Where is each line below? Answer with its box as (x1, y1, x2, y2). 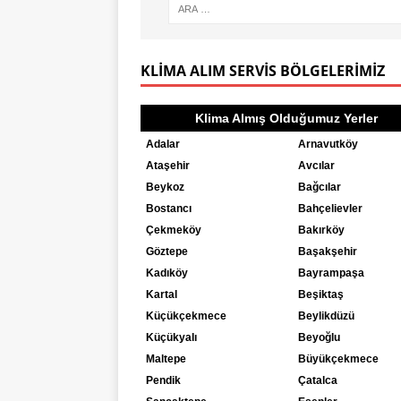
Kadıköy (146, 266, 188, 279)
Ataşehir (146, 158, 190, 172)
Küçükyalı (146, 330, 197, 344)
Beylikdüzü (297, 309, 354, 322)
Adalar (146, 137, 180, 150)
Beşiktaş (297, 287, 344, 301)
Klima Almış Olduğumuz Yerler (195, 110, 379, 125)
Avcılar (297, 158, 335, 172)
